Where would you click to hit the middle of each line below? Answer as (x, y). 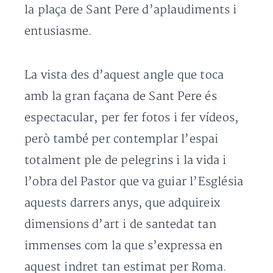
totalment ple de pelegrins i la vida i (126, 161)
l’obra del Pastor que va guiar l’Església (134, 182)
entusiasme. (58, 31)
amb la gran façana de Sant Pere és (121, 97)
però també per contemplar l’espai (122, 139)
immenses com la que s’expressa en (124, 246)
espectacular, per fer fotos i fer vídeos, (132, 118)
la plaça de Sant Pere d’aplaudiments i (131, 10)
